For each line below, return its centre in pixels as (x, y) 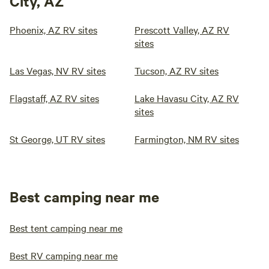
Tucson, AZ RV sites (177, 70)
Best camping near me (84, 196)
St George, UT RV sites (57, 139)
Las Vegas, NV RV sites (58, 70)
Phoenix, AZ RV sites (53, 29)
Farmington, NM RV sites (187, 139)
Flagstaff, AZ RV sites (54, 98)
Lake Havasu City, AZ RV (187, 98)
